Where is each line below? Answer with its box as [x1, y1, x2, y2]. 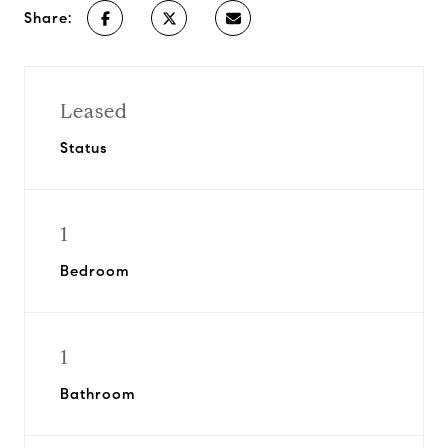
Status [60, 139, 107, 157]
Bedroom [60, 262, 130, 280]
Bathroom [60, 385, 136, 403]
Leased [60, 99, 128, 124]
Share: [24, 9, 72, 27]
